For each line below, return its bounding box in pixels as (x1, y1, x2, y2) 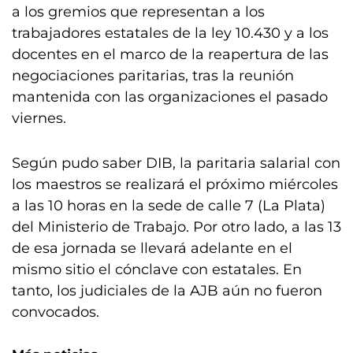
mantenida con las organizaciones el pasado (12, 87, 328, 106)
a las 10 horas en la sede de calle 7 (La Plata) (12, 196, 325, 214)
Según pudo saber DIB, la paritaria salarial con (12, 154, 340, 172)
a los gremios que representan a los (12, 2, 265, 20)
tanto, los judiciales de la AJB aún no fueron (12, 281, 322, 299)
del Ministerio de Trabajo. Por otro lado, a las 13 (12, 217, 341, 236)
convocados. (12, 303, 99, 321)
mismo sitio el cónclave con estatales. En (12, 260, 302, 278)
